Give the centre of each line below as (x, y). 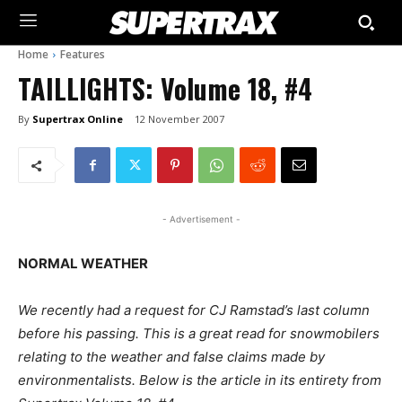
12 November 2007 (179, 119)
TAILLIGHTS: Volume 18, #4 (165, 88)
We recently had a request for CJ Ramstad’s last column (194, 310)
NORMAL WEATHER (83, 264)
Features (83, 54)
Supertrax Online (78, 118)
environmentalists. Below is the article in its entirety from (200, 380)
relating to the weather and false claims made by (171, 357)
